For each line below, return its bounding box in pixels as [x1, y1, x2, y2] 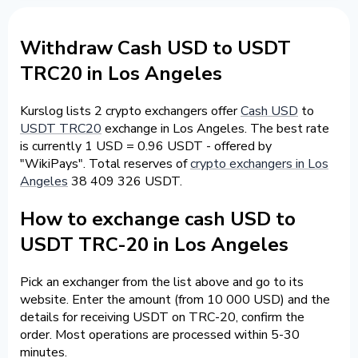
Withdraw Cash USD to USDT [20, 34, 291, 61]
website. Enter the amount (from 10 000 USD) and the [20, 290, 330, 308]
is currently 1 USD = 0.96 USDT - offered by [20, 137, 272, 155]
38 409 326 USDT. [68, 172, 182, 190]
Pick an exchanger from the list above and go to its [20, 272, 304, 291]
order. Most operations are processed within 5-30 [20, 325, 300, 344]
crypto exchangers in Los [190, 154, 328, 173]
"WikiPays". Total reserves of [20, 154, 190, 173]
